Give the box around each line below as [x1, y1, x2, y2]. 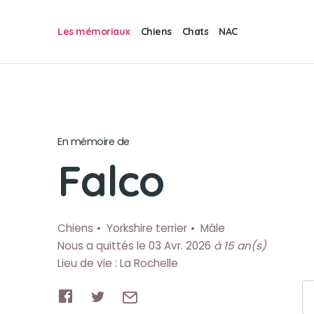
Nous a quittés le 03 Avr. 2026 [57, 238, 214, 253]
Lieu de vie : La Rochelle [57, 256, 178, 271]
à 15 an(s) [214, 238, 266, 253]
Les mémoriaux [57, 25, 130, 38]
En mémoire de [57, 135, 130, 149]
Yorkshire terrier [107, 221, 187, 235]
